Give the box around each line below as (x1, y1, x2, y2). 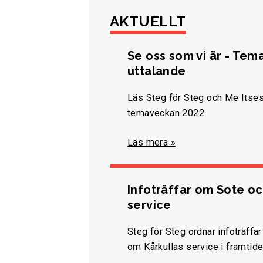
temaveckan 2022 (127, 107, 205, 119)
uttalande (127, 64, 186, 79)
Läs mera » (127, 137, 176, 149)
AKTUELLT (110, 13, 186, 31)
